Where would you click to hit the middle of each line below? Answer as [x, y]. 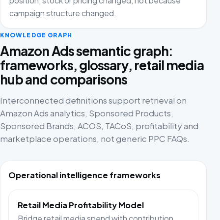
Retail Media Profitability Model [81, 205]
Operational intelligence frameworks [84, 175]
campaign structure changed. [63, 13]
